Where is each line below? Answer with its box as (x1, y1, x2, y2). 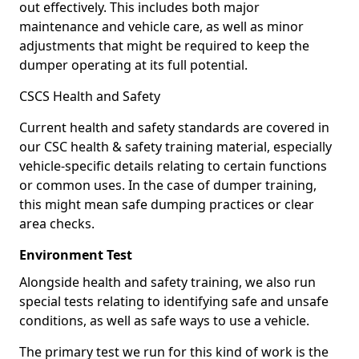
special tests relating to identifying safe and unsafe (19, 292, 329, 310)
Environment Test (19, 246, 132, 264)
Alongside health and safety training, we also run (19, 273, 316, 291)
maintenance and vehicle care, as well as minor (19, 18, 304, 35)
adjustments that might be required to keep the (19, 37, 309, 54)
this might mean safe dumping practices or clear (19, 196, 314, 213)
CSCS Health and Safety (19, 87, 160, 105)
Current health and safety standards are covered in (19, 119, 329, 136)
